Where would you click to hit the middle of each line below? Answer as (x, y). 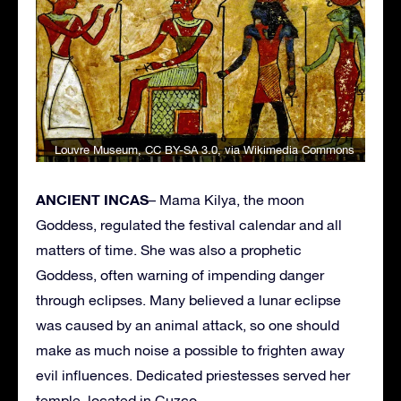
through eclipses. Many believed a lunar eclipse (188, 300)
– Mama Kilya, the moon (226, 200)
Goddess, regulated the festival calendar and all (189, 225)
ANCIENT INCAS (92, 200)
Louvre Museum (96, 150)
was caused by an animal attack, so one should (188, 325)
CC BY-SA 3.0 (181, 150)
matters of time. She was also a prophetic (169, 250)
